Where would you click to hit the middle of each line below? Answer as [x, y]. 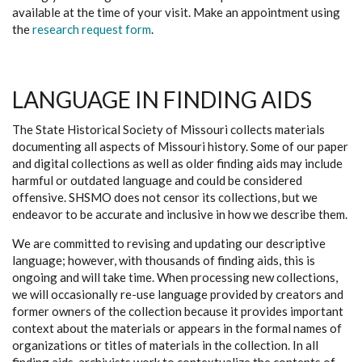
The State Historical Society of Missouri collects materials [168, 129]
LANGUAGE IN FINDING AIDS [162, 99]
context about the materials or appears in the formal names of [177, 328]
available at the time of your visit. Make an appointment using [176, 12]
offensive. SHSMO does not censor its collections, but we [165, 197]
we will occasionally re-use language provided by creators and [178, 294]
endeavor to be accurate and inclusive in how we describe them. [180, 214]
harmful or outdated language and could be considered [157, 180]
